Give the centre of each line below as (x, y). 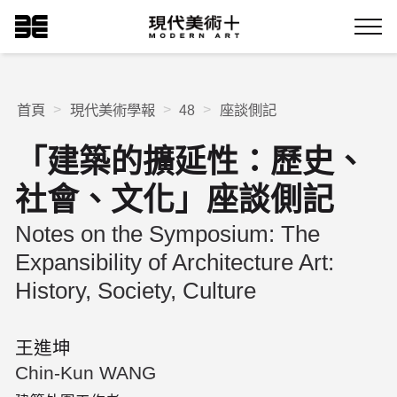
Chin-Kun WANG (86, 372)
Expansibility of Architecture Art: (175, 263)
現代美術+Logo (191, 23)
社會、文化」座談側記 (175, 201)
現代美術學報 (112, 110)
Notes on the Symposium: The (168, 234)
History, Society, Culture (136, 291)
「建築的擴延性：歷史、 (191, 163)
